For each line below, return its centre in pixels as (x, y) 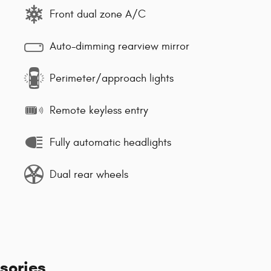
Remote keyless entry (99, 110)
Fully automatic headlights (110, 142)
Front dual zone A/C (98, 14)
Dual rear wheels (89, 174)
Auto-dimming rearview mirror (119, 46)
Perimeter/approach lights (112, 78)
